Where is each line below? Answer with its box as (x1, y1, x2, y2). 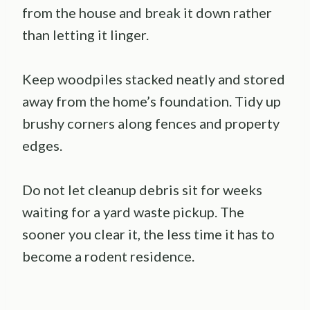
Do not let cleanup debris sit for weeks (22, 181, 262, 199)
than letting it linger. (22, 26, 149, 44)
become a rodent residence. (22, 248, 194, 265)
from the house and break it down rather (22, 4, 272, 21)
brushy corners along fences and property (22, 115, 280, 132)
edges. (22, 137, 62, 154)
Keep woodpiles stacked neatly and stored (22, 71, 285, 88)
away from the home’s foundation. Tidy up (22, 93, 281, 110)
